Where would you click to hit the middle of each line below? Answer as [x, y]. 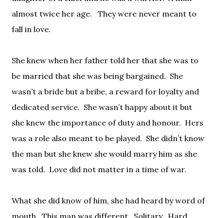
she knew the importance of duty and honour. [96, 122]
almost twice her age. [53, 13]
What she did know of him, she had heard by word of [108, 200]
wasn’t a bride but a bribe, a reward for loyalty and [105, 91]
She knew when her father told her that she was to [105, 60]
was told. [28, 169]
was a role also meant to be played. [77, 138]
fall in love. [32, 29]
